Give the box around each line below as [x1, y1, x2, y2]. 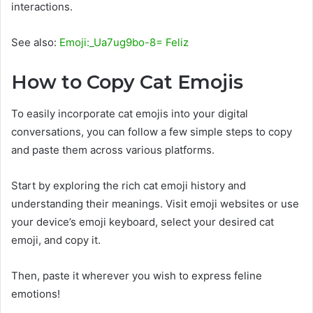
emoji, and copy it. [11, 233, 101, 247]
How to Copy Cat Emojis [11, 71, 243, 94]
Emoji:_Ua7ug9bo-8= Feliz [59, 36, 189, 50]
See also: [11, 36, 59, 50]
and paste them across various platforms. [11, 143, 214, 156]
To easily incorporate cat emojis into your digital [11, 106, 248, 120]
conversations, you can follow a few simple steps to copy [11, 124, 292, 138]
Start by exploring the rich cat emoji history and [11, 178, 246, 192]
